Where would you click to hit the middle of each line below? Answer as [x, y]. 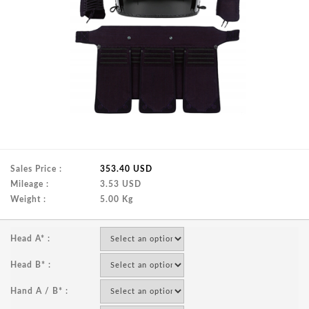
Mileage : [30, 184]
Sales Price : [36, 169]
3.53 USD [121, 184]
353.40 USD [126, 169]
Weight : [28, 199]
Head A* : [30, 239]
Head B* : [31, 265]
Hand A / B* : [39, 291]
